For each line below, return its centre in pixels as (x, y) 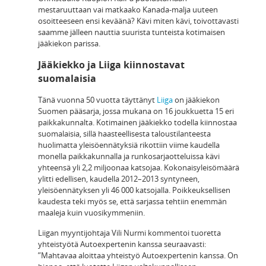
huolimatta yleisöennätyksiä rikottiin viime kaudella (129, 145)
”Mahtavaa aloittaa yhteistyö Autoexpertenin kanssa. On (138, 255)
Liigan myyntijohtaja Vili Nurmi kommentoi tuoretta (129, 232)
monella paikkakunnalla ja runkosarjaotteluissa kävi (129, 156)
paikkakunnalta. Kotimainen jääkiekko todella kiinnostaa (137, 122)
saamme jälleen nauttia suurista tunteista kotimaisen (132, 32)
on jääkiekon (196, 99)
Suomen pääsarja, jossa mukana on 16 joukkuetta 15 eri (136, 111)
